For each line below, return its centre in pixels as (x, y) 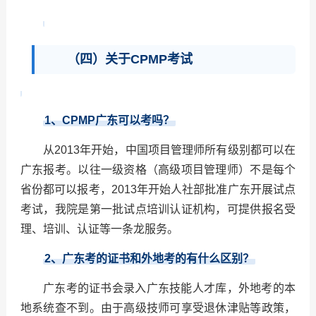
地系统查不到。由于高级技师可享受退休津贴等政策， (158, 308)
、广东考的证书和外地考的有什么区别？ (152, 259)
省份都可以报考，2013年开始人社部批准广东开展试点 (158, 190)
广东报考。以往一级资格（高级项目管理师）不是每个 (158, 170)
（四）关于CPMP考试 (129, 60)
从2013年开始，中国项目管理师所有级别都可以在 (169, 150)
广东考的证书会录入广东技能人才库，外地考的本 (169, 288)
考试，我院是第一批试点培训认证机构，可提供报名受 (158, 209)
